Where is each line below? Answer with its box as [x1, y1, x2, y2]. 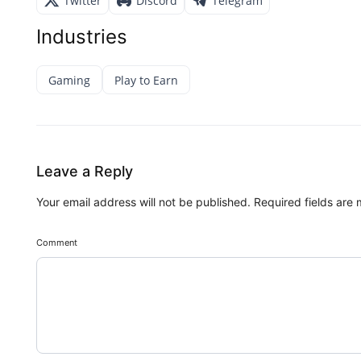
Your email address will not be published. [36, 195, 251, 209]
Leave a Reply [36, 163, 133, 180]
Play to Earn [114, 72, 178, 88]
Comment [36, 237, 77, 248]
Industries [36, 25, 127, 49]
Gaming [48, 72, 90, 88]
